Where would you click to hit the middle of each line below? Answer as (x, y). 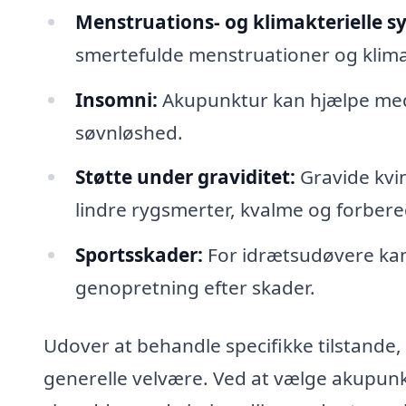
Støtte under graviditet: (185, 177)
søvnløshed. (129, 132)
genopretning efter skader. (195, 288)
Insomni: (116, 99)
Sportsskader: (139, 255)
